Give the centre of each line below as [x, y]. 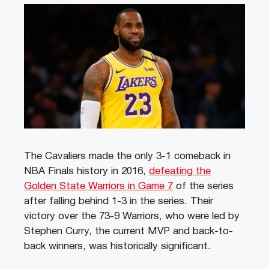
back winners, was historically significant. [117, 246]
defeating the [180, 171]
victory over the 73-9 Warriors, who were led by [132, 216]
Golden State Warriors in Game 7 [98, 186]
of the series [203, 186]
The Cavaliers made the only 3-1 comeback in [127, 156]
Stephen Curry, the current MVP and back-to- [128, 231]
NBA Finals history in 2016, [86, 171]
